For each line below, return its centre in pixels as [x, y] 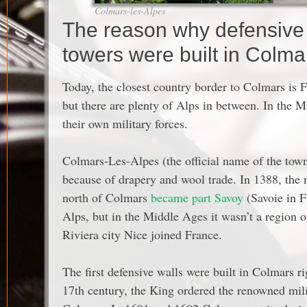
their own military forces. [125, 123]
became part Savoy [197, 197]
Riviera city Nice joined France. [142, 234]
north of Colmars [107, 197]
